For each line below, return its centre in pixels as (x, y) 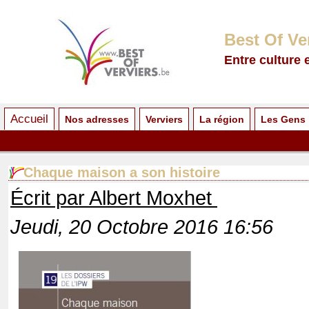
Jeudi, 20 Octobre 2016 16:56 (142, 227)
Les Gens (283, 119)
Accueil (29, 119)
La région (222, 119)
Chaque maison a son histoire (122, 173)
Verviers (164, 119)
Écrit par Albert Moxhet (114, 198)
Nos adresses (97, 119)
